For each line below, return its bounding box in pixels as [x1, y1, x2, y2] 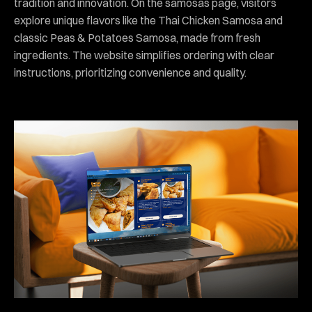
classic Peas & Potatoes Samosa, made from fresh [14, 30, 260, 45]
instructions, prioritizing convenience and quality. [14, 65, 247, 79]
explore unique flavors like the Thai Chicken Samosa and [14, 13, 283, 27]
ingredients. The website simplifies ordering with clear [14, 47, 274, 62]
